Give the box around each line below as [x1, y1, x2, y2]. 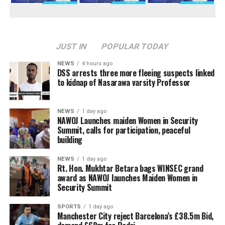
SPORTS [57, 203, 81, 210]
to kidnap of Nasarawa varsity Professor [57, 76, 191, 89]
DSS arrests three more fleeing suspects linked [57, 67, 214, 79]
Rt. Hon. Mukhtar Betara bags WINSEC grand [57, 162, 203, 175]
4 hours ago [81, 60, 113, 67]
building [57, 134, 83, 146]
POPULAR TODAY [100, 42, 170, 52]
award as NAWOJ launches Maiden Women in [57, 172, 198, 184]
